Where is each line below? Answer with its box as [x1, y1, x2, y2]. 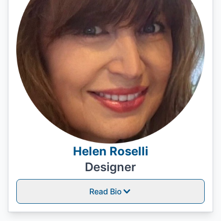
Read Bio [89, 186, 122, 196]
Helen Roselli [73, 144, 148, 158]
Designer [85, 160, 136, 174]
